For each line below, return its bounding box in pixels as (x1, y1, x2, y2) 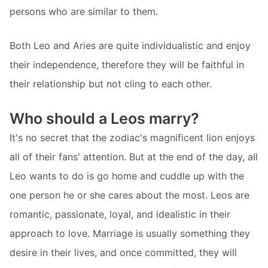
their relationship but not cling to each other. (10, 78, 212, 90)
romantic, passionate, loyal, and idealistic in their (10, 208, 230, 220)
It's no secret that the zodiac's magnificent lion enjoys (10, 131, 255, 144)
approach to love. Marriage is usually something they (10, 227, 250, 239)
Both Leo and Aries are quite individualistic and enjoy (10, 39, 251, 52)
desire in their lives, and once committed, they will (10, 246, 237, 258)
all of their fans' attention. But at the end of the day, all (10, 150, 258, 163)
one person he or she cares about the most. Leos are (10, 188, 249, 201)
